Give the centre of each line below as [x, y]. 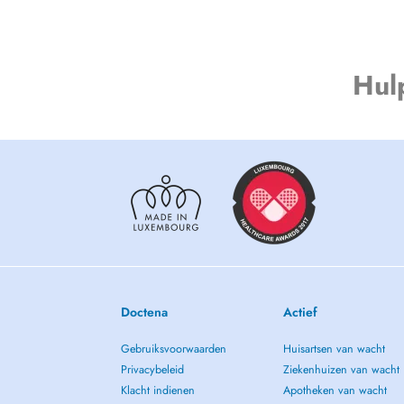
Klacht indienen [158, 390]
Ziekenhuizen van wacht [341, 370]
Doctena [145, 312]
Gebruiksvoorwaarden [174, 349]
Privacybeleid [153, 370]
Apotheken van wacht [335, 390]
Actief [300, 312]
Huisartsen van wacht [334, 349]
